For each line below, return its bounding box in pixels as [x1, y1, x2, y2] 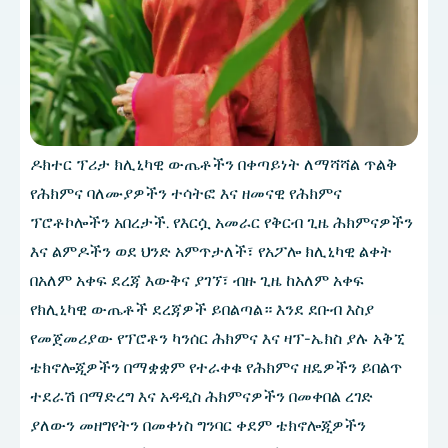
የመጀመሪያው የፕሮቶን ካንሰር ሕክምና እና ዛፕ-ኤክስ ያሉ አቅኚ [30, 329, 405, 349]
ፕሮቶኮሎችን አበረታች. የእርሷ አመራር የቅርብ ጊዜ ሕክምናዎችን [30, 213, 413, 233]
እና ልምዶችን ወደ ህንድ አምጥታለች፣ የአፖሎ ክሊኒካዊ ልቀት [30, 242, 392, 262]
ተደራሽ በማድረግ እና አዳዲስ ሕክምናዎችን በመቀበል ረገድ [30, 387, 373, 407]
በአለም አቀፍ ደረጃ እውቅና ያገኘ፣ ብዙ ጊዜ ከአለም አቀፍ [30, 271, 364, 291]
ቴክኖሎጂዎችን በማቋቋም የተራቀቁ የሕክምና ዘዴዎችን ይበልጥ [30, 358, 402, 378]
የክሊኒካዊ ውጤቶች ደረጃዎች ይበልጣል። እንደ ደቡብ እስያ [30, 300, 374, 320]
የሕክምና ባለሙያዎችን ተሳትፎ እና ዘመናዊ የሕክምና [30, 184, 342, 204]
